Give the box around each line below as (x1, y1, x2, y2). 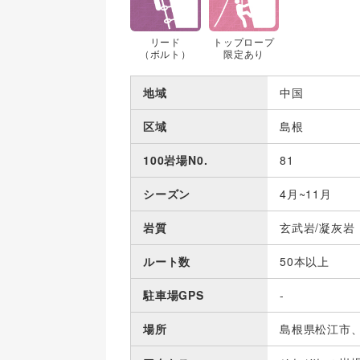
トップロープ (213, 34, 275, 48)
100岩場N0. (143, 151, 208, 168)
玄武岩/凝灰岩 (280, 219, 355, 235)
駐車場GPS (143, 286, 204, 303)
